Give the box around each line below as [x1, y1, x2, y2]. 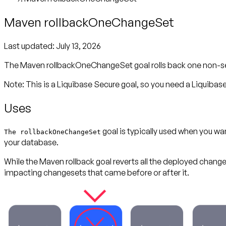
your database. [4, 137, 59, 148]
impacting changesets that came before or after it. [4, 167, 189, 178]
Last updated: [4, 40, 56, 51]
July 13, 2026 [56, 40, 101, 51]
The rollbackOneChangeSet [4, 128, 101, 136]
